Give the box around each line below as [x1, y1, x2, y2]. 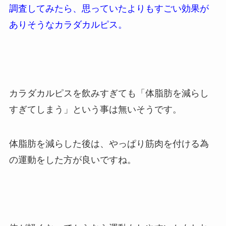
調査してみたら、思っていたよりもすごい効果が [9, 4, 209, 14]
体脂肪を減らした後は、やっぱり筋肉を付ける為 [9, 138, 209, 149]
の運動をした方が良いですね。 [9, 154, 136, 165]
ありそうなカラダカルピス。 [9, 20, 127, 30]
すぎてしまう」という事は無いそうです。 [9, 104, 182, 115]
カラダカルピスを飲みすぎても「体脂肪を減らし [9, 88, 209, 98]
